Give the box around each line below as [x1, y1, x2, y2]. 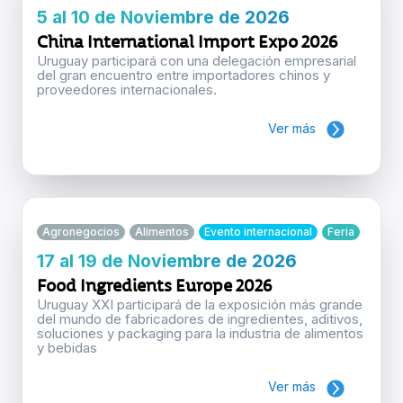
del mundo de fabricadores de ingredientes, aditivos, [37, 310, 363, 328]
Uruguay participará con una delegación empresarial [37, 52, 356, 70]
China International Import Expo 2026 [37, 31, 338, 53]
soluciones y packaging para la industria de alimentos [37, 325, 363, 343]
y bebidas [37, 339, 97, 357]
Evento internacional [204, 225, 312, 239]
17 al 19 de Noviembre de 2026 [37, 250, 297, 273]
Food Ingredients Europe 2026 [37, 275, 273, 297]
